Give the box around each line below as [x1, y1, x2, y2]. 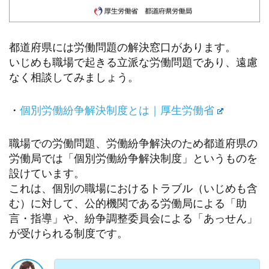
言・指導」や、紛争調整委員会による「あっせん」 [9, 211, 258, 225]
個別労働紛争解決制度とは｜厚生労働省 [20, 103, 214, 117]
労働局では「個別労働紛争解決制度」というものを [9, 151, 258, 165]
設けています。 [9, 166, 85, 180]
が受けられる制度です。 [9, 226, 128, 240]
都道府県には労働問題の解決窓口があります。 [9, 40, 236, 54]
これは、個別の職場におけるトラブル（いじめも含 [9, 181, 258, 195]
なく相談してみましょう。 [9, 70, 139, 84]
